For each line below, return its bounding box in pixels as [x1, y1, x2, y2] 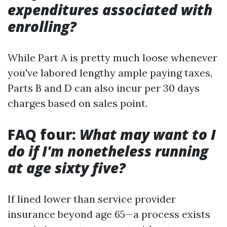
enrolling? [8, 17, 77, 36]
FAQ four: [8, 125, 80, 144]
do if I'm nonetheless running [8, 141, 208, 161]
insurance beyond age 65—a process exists [8, 208, 210, 220]
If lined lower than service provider [8, 193, 176, 205]
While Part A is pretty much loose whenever [8, 51, 217, 64]
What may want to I [80, 125, 216, 144]
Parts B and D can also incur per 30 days [8, 82, 200, 94]
